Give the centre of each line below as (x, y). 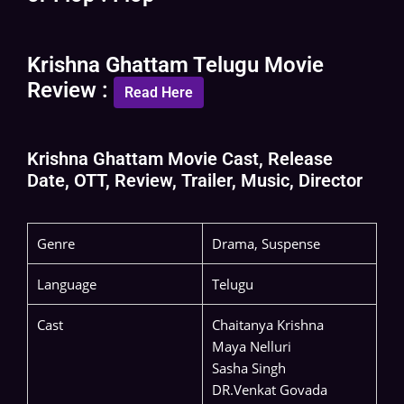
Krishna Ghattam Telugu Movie (175, 65)
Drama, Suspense (266, 244)
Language (67, 285)
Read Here (159, 93)
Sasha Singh (249, 368)
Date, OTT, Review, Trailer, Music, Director (195, 181)
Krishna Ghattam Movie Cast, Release (180, 159)
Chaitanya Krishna (268, 325)
